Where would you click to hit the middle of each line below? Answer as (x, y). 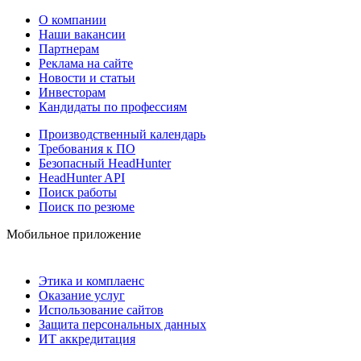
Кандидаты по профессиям (113, 106)
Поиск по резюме (87, 206)
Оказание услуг (82, 295)
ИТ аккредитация (87, 338)
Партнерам (69, 48)
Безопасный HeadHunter (105, 163)
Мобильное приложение (74, 234)
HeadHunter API (82, 177)
